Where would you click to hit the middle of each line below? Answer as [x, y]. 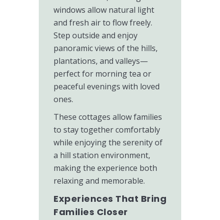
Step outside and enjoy [96, 35]
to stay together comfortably [107, 130]
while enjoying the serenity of [108, 142]
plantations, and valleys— [101, 61]
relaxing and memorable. [99, 181]
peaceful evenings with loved [107, 86]
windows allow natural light [104, 10]
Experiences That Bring [110, 199]
